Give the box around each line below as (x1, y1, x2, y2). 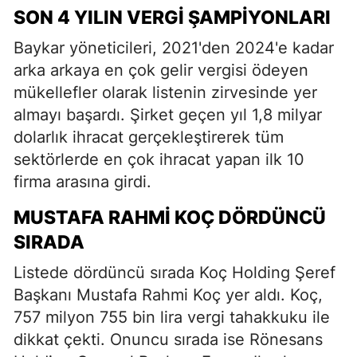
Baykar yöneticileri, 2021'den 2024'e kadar (14, 38, 334, 58)
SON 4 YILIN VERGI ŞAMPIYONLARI (14, 6, 331, 29)
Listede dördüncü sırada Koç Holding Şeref (14, 263, 335, 283)
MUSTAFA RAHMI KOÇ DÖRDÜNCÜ (14, 206, 326, 229)
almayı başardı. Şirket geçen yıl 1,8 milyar (14, 105, 322, 125)
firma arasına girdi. (14, 172, 151, 192)
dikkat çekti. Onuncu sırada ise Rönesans (14, 330, 323, 350)
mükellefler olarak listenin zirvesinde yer (14, 83, 317, 103)
